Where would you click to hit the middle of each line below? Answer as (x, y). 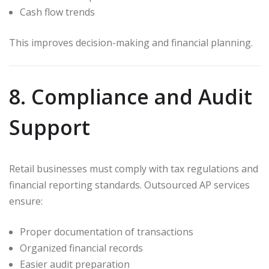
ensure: (26, 201)
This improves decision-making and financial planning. (131, 42)
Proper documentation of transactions (107, 231)
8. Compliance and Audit (131, 96)
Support (50, 127)
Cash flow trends (57, 12)
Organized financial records (81, 248)
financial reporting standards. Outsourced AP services (129, 185)
